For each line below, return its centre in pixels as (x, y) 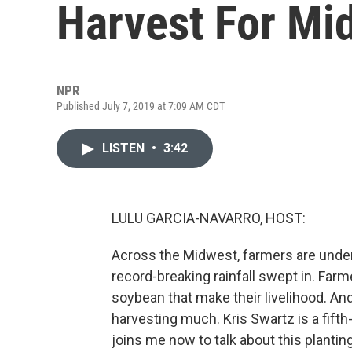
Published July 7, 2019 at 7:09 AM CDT (141, 106)
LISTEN (125, 148)
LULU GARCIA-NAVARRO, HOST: (209, 218)
